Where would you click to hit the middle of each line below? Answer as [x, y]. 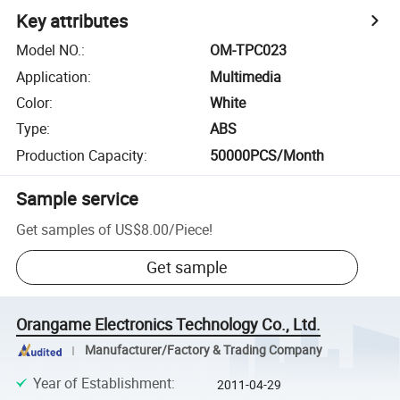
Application [52, 76]
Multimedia [246, 76]
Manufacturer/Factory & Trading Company [203, 350]
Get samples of [64, 229]
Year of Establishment [102, 383]
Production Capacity [80, 155]
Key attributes [72, 21]
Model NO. [49, 50]
